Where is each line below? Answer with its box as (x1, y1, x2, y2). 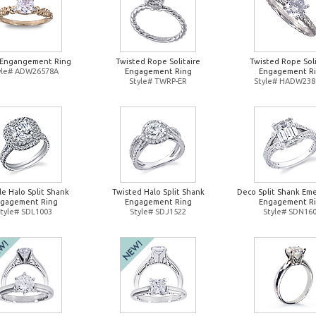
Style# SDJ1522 (130, 207, 186, 216)
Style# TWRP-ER (129, 77, 187, 85)
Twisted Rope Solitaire (116, 57, 200, 66)
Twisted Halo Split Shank (111, 188, 205, 196)
